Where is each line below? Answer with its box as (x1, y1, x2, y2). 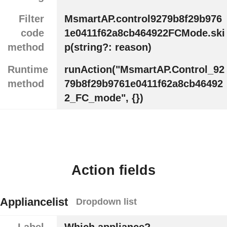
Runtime (8, 64, 48, 75)
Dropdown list (76, 197, 137, 207)
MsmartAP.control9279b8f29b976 (64, 13, 222, 25)
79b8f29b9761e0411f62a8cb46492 (64, 78, 223, 90)
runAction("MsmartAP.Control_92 (64, 64, 224, 75)
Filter (18, 13, 44, 25)
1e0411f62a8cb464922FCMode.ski (64, 27, 225, 39)
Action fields (71, 162, 156, 178)
